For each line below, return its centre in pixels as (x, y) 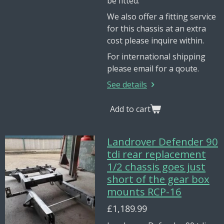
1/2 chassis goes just (156, 166)
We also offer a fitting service (161, 16)
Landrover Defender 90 (162, 141)
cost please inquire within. (155, 40)
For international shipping (156, 56)
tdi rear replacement (156, 154)
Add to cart (130, 109)
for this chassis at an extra (156, 28)
